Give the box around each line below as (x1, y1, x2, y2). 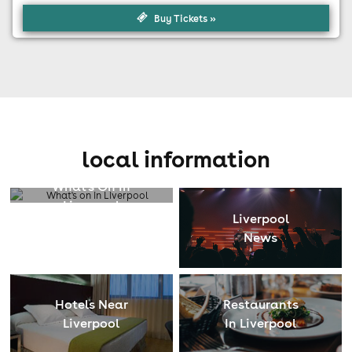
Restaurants (222, 296, 299, 313)
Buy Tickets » (153, 12, 215, 24)
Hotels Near (54, 296, 128, 313)
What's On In (52, 178, 131, 194)
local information (82, 144, 270, 174)
